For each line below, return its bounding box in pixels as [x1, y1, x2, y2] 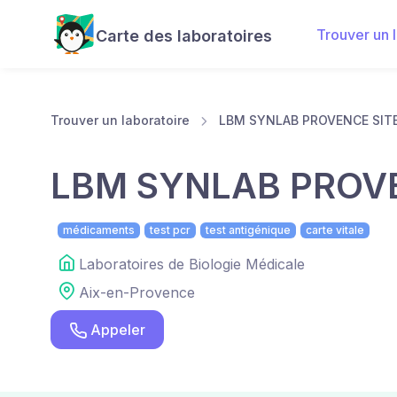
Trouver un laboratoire [51, 113, 190, 128]
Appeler [90, 321, 145, 339]
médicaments [63, 223, 135, 237]
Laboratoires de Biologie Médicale [79, 255, 305, 274]
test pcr [150, 223, 191, 237]
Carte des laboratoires [96, 27, 272, 45]
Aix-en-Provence [79, 284, 195, 302]
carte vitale [306, 223, 364, 237]
